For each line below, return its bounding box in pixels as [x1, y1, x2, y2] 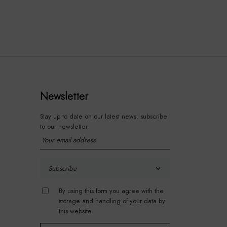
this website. [58, 206, 93, 215]
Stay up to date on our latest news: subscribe [40, 111, 167, 121]
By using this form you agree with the [58, 186, 164, 195]
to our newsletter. [40, 122, 89, 131]
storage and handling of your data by [58, 196, 165, 205]
